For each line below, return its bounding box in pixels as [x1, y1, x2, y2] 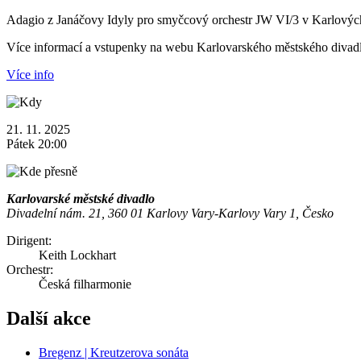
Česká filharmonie [39, 277, 131, 292]
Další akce [6, 308, 91, 329]
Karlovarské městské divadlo [6, 192, 155, 206]
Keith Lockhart [39, 248, 116, 263]
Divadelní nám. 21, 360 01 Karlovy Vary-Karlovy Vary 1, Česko [6, 206, 334, 221]
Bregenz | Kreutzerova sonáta [39, 345, 189, 359]
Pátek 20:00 [6, 137, 67, 151]
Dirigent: [6, 234, 52, 248]
